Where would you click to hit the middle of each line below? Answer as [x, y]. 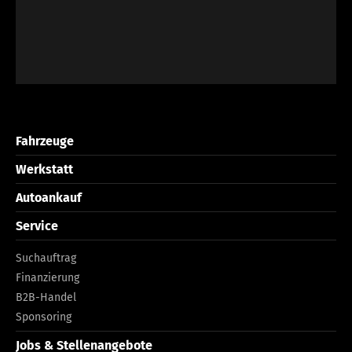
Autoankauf [49, 197]
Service [37, 225]
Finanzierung [48, 277]
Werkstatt [44, 169]
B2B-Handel [46, 297]
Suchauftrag [46, 258]
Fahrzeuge [45, 141]
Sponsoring [44, 317]
